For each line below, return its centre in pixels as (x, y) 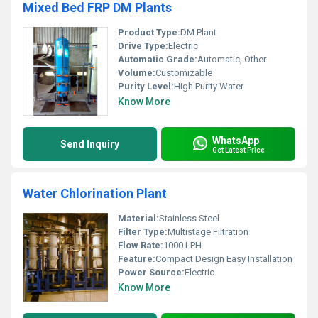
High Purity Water (209, 86)
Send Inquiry (90, 144)
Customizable (184, 73)
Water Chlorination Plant (95, 193)
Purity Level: (146, 86)
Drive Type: (143, 46)
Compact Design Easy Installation (224, 259)
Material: (138, 218)
